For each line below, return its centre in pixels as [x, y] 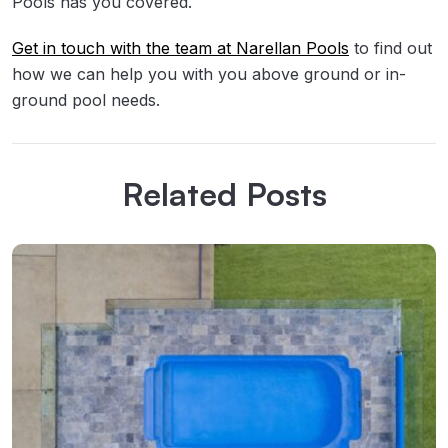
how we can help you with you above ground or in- [209, 73]
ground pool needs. [86, 99]
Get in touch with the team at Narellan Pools [180, 47]
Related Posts [224, 194]
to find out [390, 47]
